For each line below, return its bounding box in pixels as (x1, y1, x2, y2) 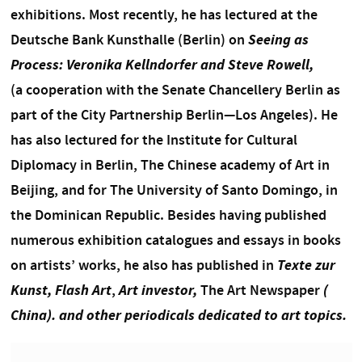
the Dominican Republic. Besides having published (10, 204, 326, 225)
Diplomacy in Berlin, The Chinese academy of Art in (10, 154, 330, 175)
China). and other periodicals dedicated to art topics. (10, 305, 347, 325)
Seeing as (247, 29, 309, 49)
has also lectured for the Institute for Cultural (10, 129, 297, 149)
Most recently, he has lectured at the (88, 4, 318, 24)
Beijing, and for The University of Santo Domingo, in (10, 179, 338, 200)
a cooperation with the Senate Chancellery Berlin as (15, 79, 340, 99)
